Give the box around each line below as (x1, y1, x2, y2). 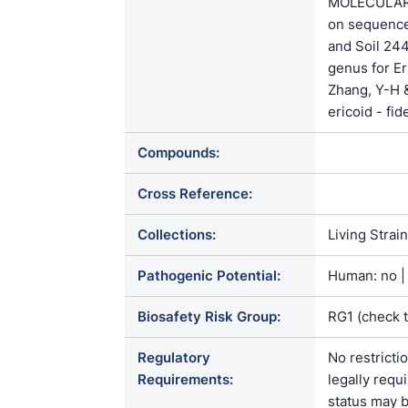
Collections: (138, 226, 216, 243)
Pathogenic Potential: (138, 267, 280, 284)
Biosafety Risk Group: (138, 308, 280, 325)
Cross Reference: (138, 185, 252, 202)
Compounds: (138, 144, 219, 161)
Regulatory (138, 349, 210, 366)
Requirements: (138, 371, 233, 388)
